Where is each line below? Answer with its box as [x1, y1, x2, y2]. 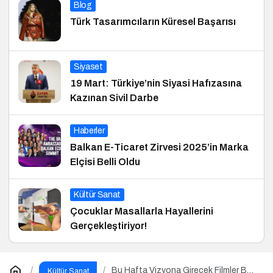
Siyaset [74, 62, 103, 71]
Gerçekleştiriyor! [70, 220, 147, 231]
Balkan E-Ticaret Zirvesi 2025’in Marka [70, 141, 249, 152]
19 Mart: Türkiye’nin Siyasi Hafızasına [70, 77, 242, 88]
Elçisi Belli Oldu [70, 156, 140, 167]
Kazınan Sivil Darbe [70, 92, 158, 103]
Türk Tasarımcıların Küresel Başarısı [70, 16, 236, 27]
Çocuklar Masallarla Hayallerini [70, 205, 213, 216]
